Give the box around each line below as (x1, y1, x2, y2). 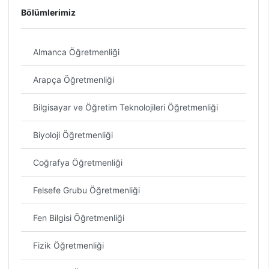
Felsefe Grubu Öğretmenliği (33, 185, 141, 195)
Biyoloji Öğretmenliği (33, 130, 113, 140)
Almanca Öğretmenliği (33, 47, 120, 57)
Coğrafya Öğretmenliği (33, 157, 123, 168)
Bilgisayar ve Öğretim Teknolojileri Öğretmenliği (33, 102, 219, 112)
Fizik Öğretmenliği (33, 240, 104, 250)
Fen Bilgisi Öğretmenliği (33, 213, 125, 223)
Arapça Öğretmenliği (33, 74, 115, 85)
